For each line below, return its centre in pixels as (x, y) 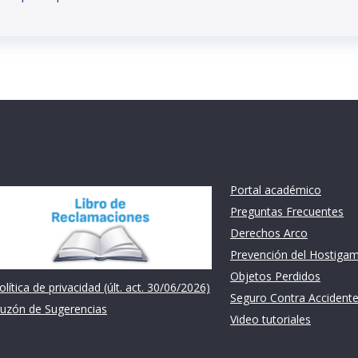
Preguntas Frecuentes (287, 211)
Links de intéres (271, 170)
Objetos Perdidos (275, 276)
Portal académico (276, 189)
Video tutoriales (270, 319)
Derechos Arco (269, 233)
